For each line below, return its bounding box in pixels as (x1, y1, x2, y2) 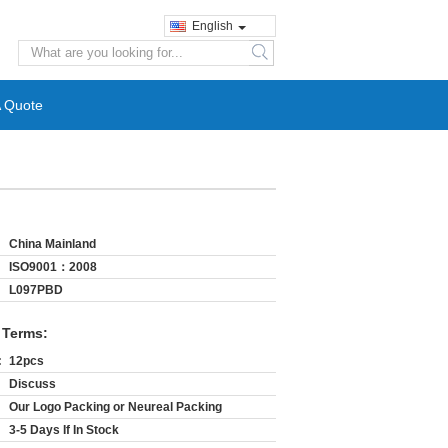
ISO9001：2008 (9, 260, 97, 274)
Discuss (9, 377, 56, 391)
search (255, 53, 294, 68)
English (192, 19, 233, 33)
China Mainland (9, 237, 96, 251)
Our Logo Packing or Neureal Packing (9, 400, 222, 414)
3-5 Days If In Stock (9, 423, 119, 437)
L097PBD (9, 283, 63, 297)
